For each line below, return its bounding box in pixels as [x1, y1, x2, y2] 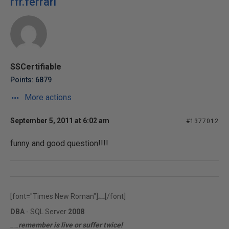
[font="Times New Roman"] [10, 192, 98, 200]
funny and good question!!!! [10, 139, 108, 148]
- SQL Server [25, 208, 68, 216]
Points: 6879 [10, 76, 52, 84]
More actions [22, 93, 72, 102]
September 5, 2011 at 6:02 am [10, 117, 109, 125]
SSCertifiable [10, 62, 61, 72]
